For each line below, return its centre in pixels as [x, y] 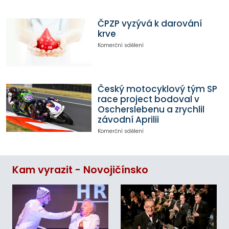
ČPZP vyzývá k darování [150, 24]
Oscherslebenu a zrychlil [151, 110]
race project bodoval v [148, 99]
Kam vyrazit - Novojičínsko [80, 170]
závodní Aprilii [128, 120]
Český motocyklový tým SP [157, 89]
